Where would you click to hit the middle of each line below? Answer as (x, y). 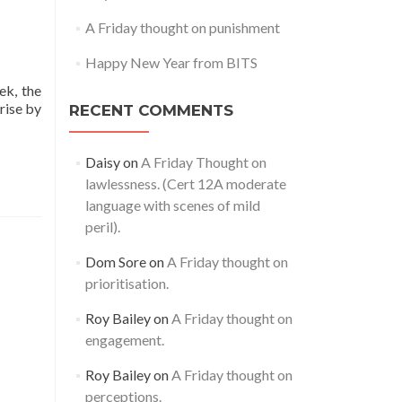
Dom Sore (115, 262)
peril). (102, 227)
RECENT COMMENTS (151, 110)
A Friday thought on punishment (182, 27)
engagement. (124, 340)
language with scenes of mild (172, 205)
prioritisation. (127, 283)
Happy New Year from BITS (171, 62)
